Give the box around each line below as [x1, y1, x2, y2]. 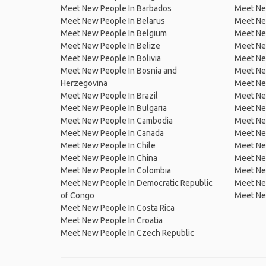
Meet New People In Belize [61, 41, 160, 50]
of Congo [61, 191, 94, 200]
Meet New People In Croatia [61, 216, 163, 225]
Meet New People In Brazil [61, 91, 158, 100]
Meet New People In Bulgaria [61, 103, 167, 113]
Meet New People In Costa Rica [61, 203, 175, 213]
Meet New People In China [61, 153, 157, 163]
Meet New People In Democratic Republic [61, 178, 213, 188]
